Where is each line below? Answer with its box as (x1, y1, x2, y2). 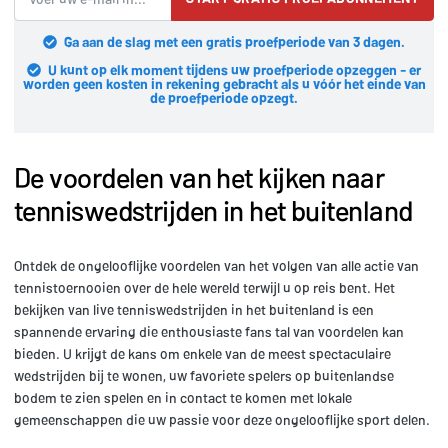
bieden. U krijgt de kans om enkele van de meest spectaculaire (14, 345, 391, 363)
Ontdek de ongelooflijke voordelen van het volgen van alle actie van (14, 257, 419, 275)
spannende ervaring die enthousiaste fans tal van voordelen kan (14, 323, 404, 341)
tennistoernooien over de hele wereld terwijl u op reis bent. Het (14, 279, 395, 297)
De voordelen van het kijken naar (14, 160, 385, 195)
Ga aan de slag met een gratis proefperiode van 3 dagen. (64, 33, 405, 51)
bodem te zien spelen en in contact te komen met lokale (14, 389, 352, 407)
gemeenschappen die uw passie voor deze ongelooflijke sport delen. (14, 411, 430, 429)
